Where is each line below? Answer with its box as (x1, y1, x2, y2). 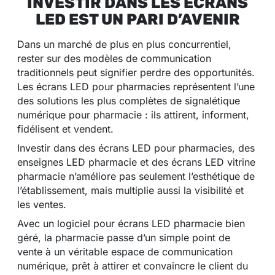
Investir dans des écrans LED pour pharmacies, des (17, 142, 255, 155)
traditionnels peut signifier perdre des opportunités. (17, 66, 255, 79)
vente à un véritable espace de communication (17, 246, 233, 258)
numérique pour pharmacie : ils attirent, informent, (17, 109, 249, 122)
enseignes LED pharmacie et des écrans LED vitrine (17, 156, 255, 169)
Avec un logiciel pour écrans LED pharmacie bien (17, 217, 245, 230)
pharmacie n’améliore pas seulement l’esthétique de (17, 170, 255, 183)
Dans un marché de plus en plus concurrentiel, (17, 38, 231, 51)
